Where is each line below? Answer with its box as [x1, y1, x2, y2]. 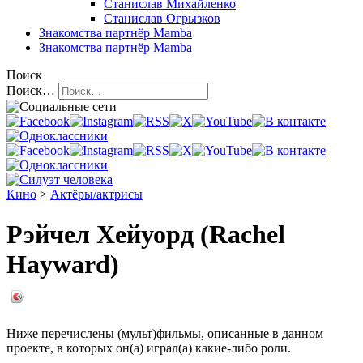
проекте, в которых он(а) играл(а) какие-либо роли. [6, 341, 291, 356]
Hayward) [6, 249, 119, 279]
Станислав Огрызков [104, 11, 220, 26]
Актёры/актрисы [50, 187, 143, 202]
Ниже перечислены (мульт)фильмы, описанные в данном [6, 327, 323, 341]
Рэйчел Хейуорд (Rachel [6, 219, 285, 249]
